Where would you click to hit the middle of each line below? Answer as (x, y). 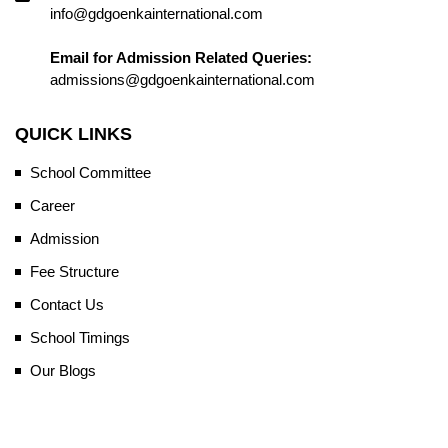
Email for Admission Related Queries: (181, 57)
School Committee (90, 172)
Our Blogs (63, 370)
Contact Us (67, 304)
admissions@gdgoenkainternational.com (182, 79)
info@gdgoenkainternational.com (156, 13)
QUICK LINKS (73, 133)
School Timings (80, 337)
